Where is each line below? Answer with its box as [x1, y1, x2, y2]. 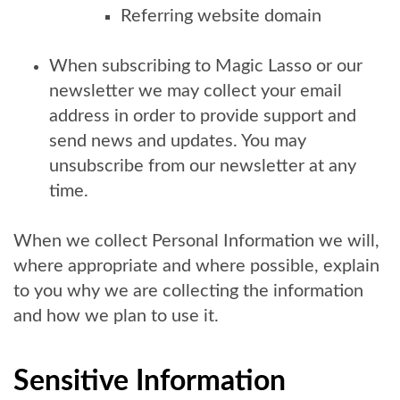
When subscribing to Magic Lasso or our [49, 57, 362, 75]
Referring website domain [121, 7, 321, 25]
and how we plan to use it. [13, 307, 219, 325]
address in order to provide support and [49, 107, 356, 125]
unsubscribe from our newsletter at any [49, 157, 356, 175]
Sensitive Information [13, 367, 286, 396]
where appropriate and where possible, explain [13, 257, 379, 275]
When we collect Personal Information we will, [13, 232, 379, 250]
